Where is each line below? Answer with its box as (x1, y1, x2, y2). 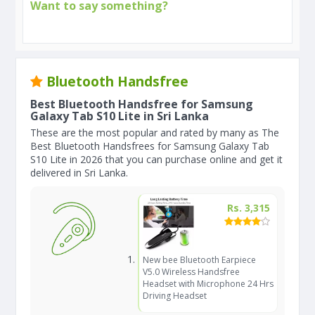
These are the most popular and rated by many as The (30, 126, 279, 139)
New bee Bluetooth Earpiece (142, 254, 256, 266)
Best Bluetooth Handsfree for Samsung (30, 96, 253, 112)
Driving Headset (142, 290, 207, 302)
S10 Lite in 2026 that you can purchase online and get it (30, 153, 283, 166)
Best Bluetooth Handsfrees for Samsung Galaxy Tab (30, 139, 269, 153)
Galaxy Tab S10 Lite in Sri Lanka (30, 108, 209, 124)
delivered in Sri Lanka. (30, 166, 128, 179)
